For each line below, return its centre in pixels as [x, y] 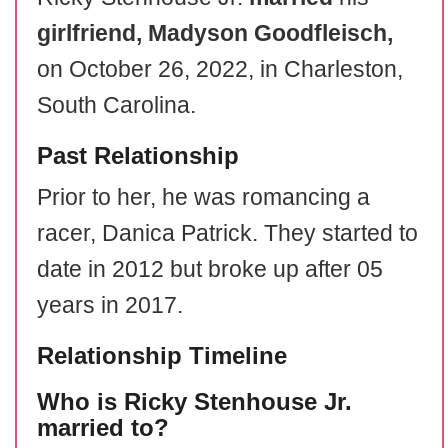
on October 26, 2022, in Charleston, [220, 69]
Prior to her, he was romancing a [203, 197]
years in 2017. [110, 305]
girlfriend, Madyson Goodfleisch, [215, 33]
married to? [103, 427]
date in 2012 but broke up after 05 [210, 269]
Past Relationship [138, 155]
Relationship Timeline [162, 355]
